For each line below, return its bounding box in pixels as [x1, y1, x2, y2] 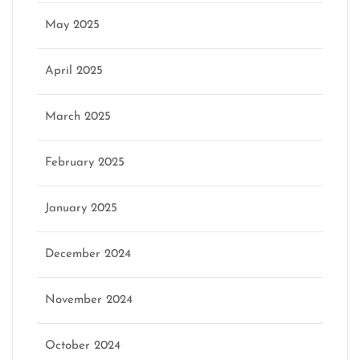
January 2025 [45, 202, 117, 215]
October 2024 [45, 340, 121, 352]
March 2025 [45, 111, 111, 123]
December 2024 [45, 248, 131, 260]
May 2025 [45, 19, 100, 31]
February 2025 [45, 157, 125, 169]
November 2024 [45, 294, 133, 306]
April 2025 [45, 65, 103, 77]
